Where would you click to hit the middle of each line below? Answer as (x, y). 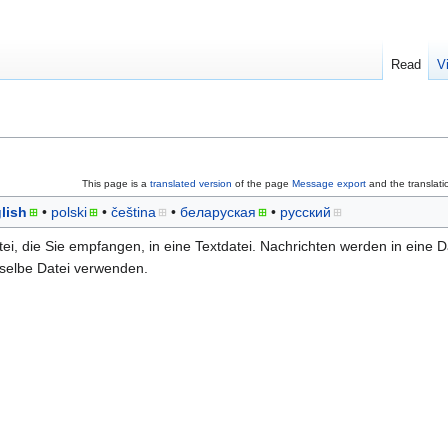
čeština (133, 211)
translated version (190, 183)
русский (305, 211)
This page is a (115, 183)
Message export (328, 183)
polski (69, 211)
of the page (261, 183)
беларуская (218, 211)
